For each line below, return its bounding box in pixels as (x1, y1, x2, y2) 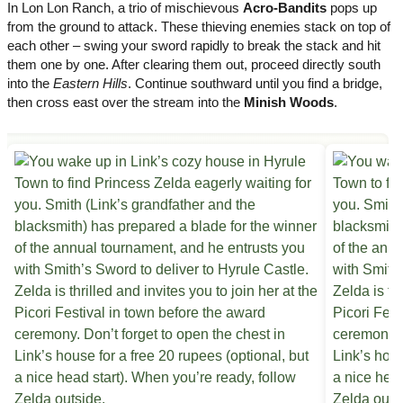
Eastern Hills (53, 76, 128, 92)
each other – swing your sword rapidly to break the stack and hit (7, 38, 381, 54)
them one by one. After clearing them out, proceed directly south (7, 57, 381, 73)
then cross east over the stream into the (7, 94, 244, 111)
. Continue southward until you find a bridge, (128, 76, 382, 92)
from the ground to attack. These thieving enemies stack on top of (7, 19, 390, 35)
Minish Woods (244, 94, 334, 111)
